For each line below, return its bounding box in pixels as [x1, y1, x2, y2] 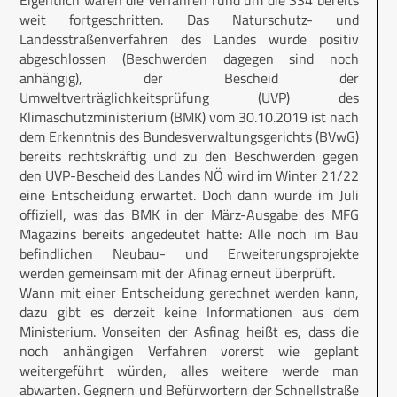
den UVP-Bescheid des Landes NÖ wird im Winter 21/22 [19, 164, 359, 186]
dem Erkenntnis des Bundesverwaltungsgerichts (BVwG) [19, 125, 359, 147]
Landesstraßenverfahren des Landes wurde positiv [19, 27, 359, 50]
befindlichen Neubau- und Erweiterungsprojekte [19, 242, 359, 264]
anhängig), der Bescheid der [19, 66, 359, 89]
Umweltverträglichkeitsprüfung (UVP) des [19, 86, 359, 108]
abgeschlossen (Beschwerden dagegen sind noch [19, 47, 359, 69]
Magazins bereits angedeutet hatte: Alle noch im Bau [19, 222, 359, 245]
